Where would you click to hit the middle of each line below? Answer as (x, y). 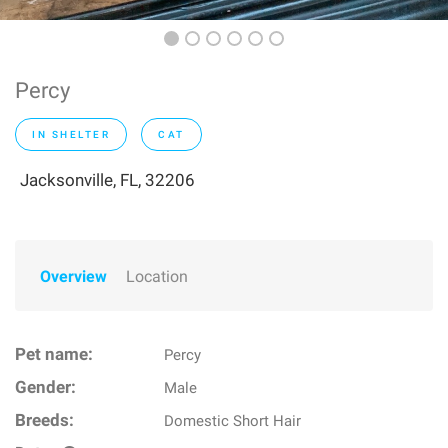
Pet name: (54, 354)
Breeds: (44, 420)
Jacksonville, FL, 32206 (107, 180)
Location (157, 276)
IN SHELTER (71, 134)
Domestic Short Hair (233, 421)
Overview (73, 276)
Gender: (45, 387)
